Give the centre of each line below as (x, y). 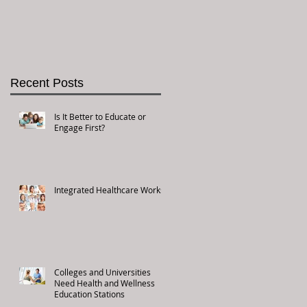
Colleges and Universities (102, 272)
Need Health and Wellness (105, 283)
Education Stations (89, 294)
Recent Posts (47, 83)
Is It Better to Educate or (100, 116)
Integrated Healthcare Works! (110, 189)
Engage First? (79, 127)
